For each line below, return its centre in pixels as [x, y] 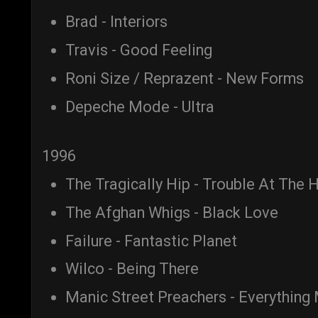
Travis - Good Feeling [139, 50]
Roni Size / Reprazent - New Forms [185, 78]
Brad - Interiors [116, 22]
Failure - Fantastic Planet [151, 241]
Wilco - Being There [132, 269]
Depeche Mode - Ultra [140, 106]
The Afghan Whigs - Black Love [172, 212]
